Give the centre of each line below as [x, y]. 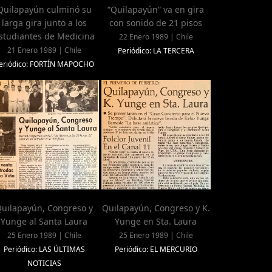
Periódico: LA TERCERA [156, 51]
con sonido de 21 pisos [156, 23]
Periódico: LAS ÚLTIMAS [44, 250]
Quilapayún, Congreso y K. [156, 208]
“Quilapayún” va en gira [156, 10]
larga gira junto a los [44, 23]
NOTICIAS [44, 263]
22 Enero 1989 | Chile [156, 37]
